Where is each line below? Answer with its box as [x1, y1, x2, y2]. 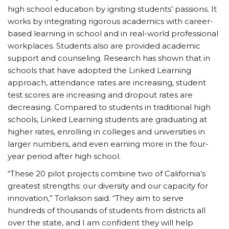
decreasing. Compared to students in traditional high [8, 102, 211, 112]
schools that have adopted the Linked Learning [8, 65, 191, 75]
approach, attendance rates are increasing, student [8, 78, 206, 87]
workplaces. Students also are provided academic [8, 41, 200, 51]
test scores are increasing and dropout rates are [8, 90, 193, 100]
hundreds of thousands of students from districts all [8, 205, 205, 215]
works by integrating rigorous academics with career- [8, 16, 213, 26]
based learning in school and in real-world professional [8, 29, 218, 38]
